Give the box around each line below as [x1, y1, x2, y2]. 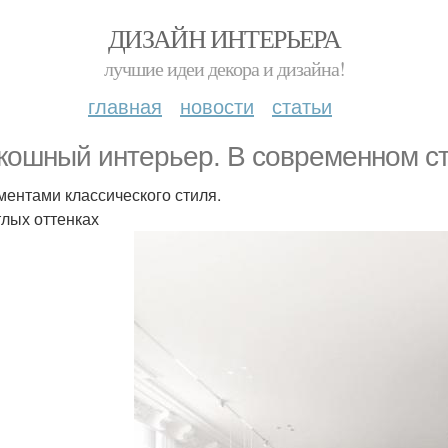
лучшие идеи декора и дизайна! [103, 55, 345, 82]
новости [180, 91, 254, 120]
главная [88, 91, 162, 120]
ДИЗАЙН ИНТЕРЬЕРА [107, 21, 341, 55]
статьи [272, 91, 332, 120]
